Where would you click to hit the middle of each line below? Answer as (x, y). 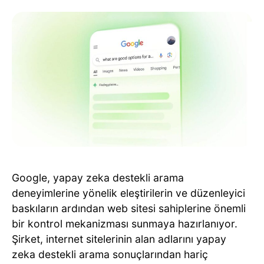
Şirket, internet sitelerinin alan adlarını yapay (119, 239)
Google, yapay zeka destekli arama (98, 178)
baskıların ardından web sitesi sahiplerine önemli (129, 209)
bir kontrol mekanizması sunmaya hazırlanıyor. (125, 224)
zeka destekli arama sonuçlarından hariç (110, 255)
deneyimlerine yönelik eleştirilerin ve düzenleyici (128, 193)
